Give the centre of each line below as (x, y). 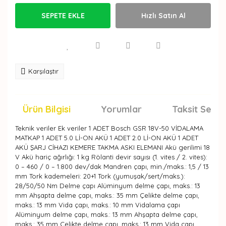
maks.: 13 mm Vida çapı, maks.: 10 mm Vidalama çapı (98, 205)
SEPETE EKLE (63, 15)
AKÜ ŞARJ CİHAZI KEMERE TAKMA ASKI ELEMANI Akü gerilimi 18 (112, 147)
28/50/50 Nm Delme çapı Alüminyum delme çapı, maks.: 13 (108, 186)
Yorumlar (121, 109)
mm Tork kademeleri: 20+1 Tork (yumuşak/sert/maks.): (100, 176)
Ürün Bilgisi (47, 109)
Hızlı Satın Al (163, 15)
